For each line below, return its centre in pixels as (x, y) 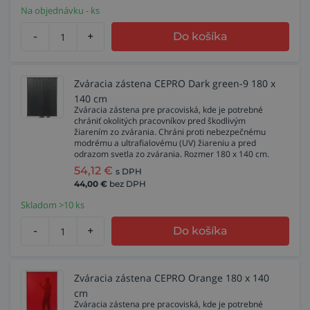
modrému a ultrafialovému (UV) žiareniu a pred (165, 143)
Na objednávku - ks (60, 10)
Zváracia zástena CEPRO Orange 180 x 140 (172, 278)
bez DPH (128, 184)
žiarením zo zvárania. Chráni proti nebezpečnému (170, 132)
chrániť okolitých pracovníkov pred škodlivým (160, 121)
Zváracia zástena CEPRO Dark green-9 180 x (175, 83)
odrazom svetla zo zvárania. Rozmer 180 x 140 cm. (172, 154)
